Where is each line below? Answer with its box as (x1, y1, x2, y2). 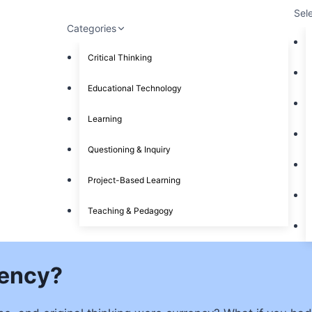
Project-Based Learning (87, 174, 180, 185)
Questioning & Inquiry (87, 143, 171, 155)
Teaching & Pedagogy (87, 205, 173, 216)
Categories (67, 22, 117, 35)
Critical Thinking (87, 52, 152, 63)
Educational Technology (87, 82, 182, 93)
